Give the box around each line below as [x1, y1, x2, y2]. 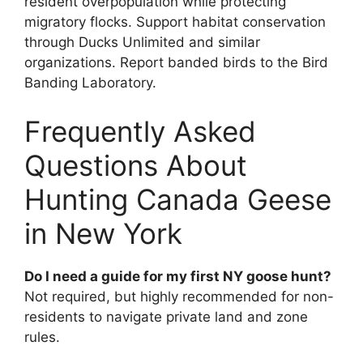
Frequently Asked [24, 113, 256, 148]
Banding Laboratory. [24, 75, 156, 91]
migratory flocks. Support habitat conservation [24, 14, 326, 30]
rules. [24, 328, 60, 345]
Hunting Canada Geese [24, 181, 331, 216]
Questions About [24, 147, 247, 182]
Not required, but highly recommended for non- [24, 288, 334, 305]
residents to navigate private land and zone [24, 308, 308, 325]
